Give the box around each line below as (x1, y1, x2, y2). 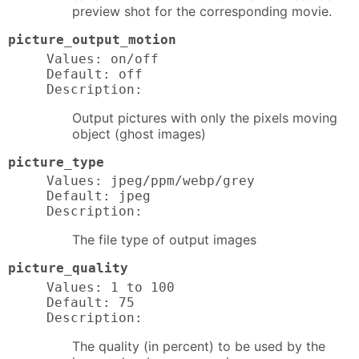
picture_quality (8, 260, 128, 276)
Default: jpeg (46, 188, 151, 204)
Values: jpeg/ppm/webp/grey (46, 173, 255, 189)
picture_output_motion (8, 31, 176, 47)
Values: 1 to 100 (46, 280, 175, 296)
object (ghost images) (72, 125, 206, 142)
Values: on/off (46, 50, 159, 67)
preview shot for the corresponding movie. (72, 2, 332, 19)
